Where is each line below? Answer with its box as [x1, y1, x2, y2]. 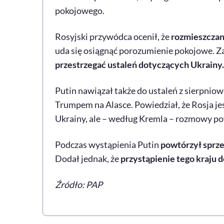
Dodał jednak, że [54, 153, 120, 164]
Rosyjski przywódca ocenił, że [54, 31, 169, 42]
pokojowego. [54, 5, 104, 16]
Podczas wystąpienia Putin [54, 139, 159, 150]
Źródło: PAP [54, 179, 102, 190]
